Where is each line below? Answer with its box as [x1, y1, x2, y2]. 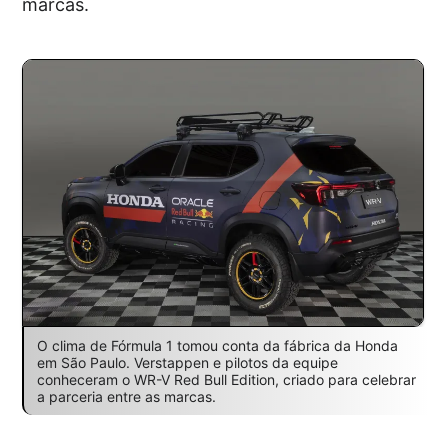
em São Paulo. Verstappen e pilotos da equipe [36, 353, 338, 371]
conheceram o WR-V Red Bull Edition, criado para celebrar [36, 370, 416, 388]
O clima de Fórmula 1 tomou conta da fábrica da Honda [36, 336, 398, 354]
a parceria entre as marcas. [36, 387, 216, 405]
